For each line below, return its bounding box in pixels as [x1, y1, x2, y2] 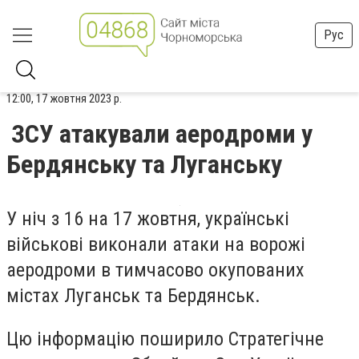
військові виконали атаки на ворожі [6, 233, 305, 256]
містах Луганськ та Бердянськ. [6, 284, 260, 307]
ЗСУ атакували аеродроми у [11, 119, 313, 149]
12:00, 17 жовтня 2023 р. [6, 91, 122, 106]
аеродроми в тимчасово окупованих [6, 259, 305, 281]
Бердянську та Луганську [6, 149, 282, 179]
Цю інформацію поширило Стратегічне [6, 327, 324, 350]
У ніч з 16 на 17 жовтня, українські [6, 208, 289, 230]
